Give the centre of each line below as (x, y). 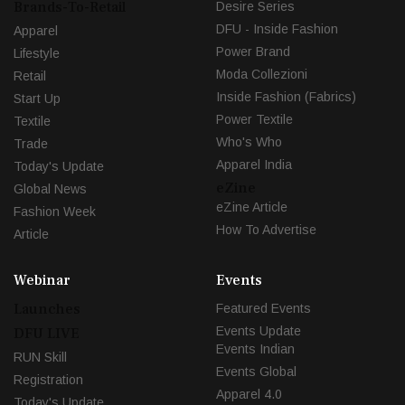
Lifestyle (37, 54)
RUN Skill (40, 358)
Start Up (37, 99)
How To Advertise (266, 230)
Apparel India (254, 165)
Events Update (259, 331)
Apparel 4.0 (249, 395)
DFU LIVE (47, 334)
